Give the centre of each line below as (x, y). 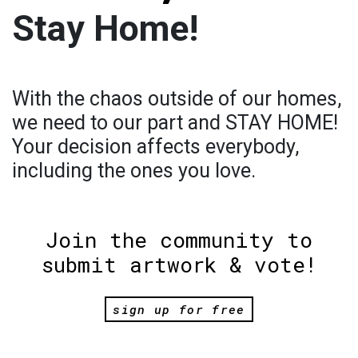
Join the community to (179, 239)
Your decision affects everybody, (155, 146)
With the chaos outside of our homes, (177, 98)
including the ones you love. (134, 170)
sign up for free (179, 310)
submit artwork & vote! (179, 264)
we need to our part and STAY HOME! (175, 122)
